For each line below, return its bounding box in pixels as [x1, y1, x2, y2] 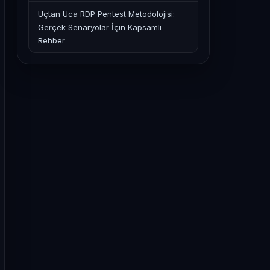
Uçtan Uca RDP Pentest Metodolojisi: [38, 9, 175, 19]
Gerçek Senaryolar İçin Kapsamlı [38, 22, 162, 32]
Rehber [38, 36, 65, 45]
